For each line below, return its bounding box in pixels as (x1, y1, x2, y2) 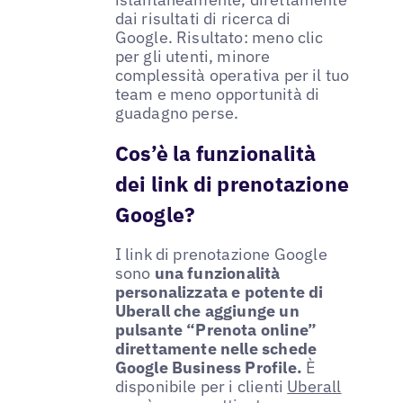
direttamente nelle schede (114, 338, 318, 360)
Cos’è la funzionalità (114, 139, 317, 167)
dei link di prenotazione (114, 170, 350, 198)
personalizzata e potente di (114, 282, 324, 303)
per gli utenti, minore (114, 46, 271, 67)
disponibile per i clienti (114, 376, 288, 398)
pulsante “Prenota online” (114, 319, 318, 341)
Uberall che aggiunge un (114, 300, 300, 322)
